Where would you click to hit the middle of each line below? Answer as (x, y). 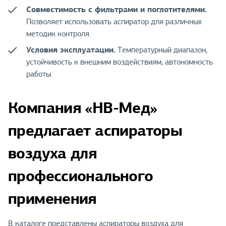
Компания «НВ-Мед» (83, 108)
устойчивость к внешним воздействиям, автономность (120, 62)
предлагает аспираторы (95, 131)
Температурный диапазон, (161, 50)
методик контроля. (59, 34)
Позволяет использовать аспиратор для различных (114, 22)
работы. (39, 74)
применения (52, 199)
